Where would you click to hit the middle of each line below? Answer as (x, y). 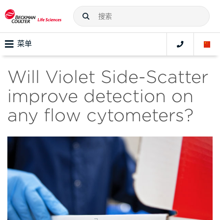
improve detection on (100, 96)
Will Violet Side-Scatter (108, 77)
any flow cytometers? (100, 115)
